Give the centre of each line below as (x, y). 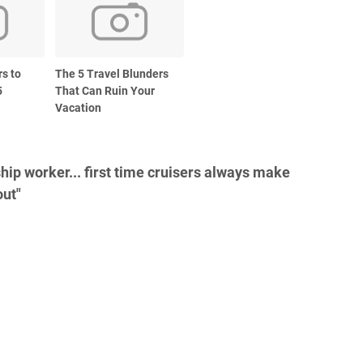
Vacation (79, 108)
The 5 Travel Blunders (112, 74)
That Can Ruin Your (105, 91)
